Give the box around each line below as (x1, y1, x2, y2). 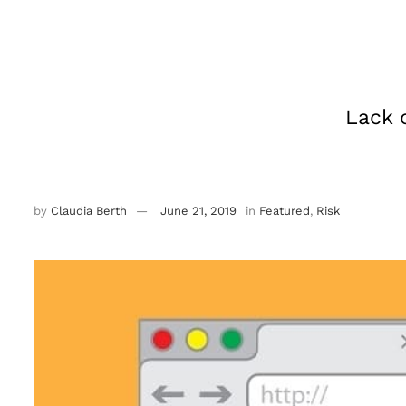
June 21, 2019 (160, 204, 237, 218)
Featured (259, 204, 310, 218)
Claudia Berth (51, 204, 127, 218)
